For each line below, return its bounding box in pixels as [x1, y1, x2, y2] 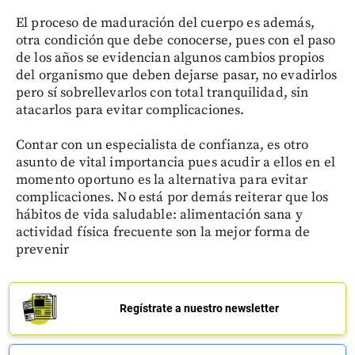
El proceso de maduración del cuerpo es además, [16, 13, 315, 32]
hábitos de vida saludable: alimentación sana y [16, 205, 303, 223]
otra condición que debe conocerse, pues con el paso [16, 31, 336, 49]
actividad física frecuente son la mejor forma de [16, 223, 311, 241]
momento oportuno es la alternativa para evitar [16, 170, 307, 189]
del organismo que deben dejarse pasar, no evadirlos [16, 66, 338, 84]
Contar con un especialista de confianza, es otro [16, 136, 309, 154]
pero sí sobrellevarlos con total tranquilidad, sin [16, 83, 309, 101]
